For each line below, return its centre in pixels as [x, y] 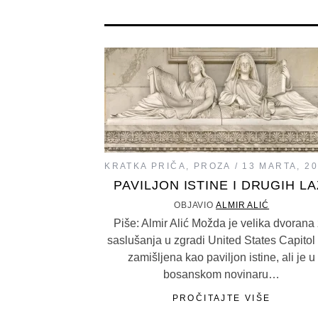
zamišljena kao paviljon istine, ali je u [221, 257]
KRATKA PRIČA [145, 166]
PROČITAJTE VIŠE [221, 298]
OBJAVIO [195, 205]
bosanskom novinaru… [221, 274]
